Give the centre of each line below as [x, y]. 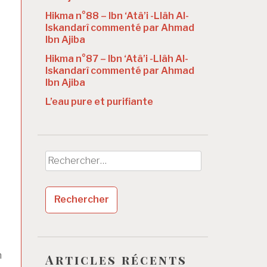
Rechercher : [73, 157]
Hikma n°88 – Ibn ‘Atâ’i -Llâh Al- [117, 15]
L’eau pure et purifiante [99, 101]
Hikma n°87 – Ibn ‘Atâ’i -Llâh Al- [117, 58]
